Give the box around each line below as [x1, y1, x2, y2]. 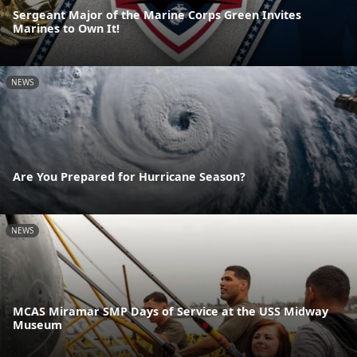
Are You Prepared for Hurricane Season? [13, 169, 245, 185]
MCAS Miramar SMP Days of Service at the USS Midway [13, 304, 328, 320]
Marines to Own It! [13, 20, 120, 36]
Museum [13, 317, 62, 333]
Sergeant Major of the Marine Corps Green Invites [13, 6, 301, 22]
